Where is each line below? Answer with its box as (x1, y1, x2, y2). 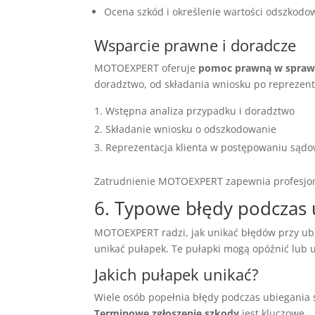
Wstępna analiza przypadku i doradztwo (105, 103, 295, 117)
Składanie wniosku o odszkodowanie (105, 122, 277, 136)
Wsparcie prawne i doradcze (94, 34, 297, 56)
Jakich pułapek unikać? (94, 263, 259, 285)
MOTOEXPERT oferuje (94, 60, 199, 75)
